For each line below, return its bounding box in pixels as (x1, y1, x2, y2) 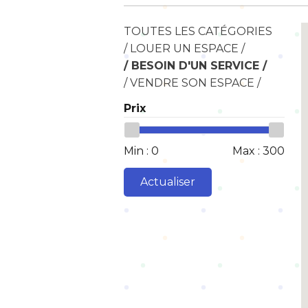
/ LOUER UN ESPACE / (124, 42, 245, 55)
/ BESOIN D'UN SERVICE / (124, 59, 267, 72)
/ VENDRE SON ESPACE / (124, 76, 261, 89)
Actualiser (140, 175, 195, 188)
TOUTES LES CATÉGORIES (124, 25, 272, 38)
